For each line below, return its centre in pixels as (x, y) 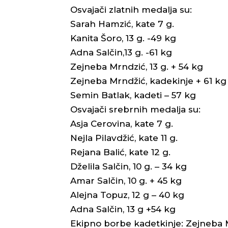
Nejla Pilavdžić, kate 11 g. (124, 138)
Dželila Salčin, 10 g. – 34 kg (129, 166)
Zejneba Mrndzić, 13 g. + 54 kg (137, 66)
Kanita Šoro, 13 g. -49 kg (123, 38)
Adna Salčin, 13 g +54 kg (123, 209)
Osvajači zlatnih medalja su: (131, 9)
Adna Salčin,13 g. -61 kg (121, 52)
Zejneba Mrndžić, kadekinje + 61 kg (148, 81)
